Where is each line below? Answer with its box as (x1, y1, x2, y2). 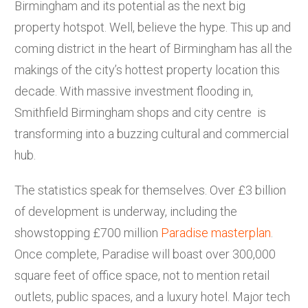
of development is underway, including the (14, 203, 237, 219)
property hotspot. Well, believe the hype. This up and (14, 19, 291, 34)
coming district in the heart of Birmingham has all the (14, 41, 292, 56)
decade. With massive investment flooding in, (14, 83, 253, 98)
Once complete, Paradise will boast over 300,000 (14, 246, 276, 261)
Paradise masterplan (161, 225, 271, 240)
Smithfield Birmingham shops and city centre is (14, 104, 266, 120)
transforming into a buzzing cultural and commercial (14, 126, 289, 141)
